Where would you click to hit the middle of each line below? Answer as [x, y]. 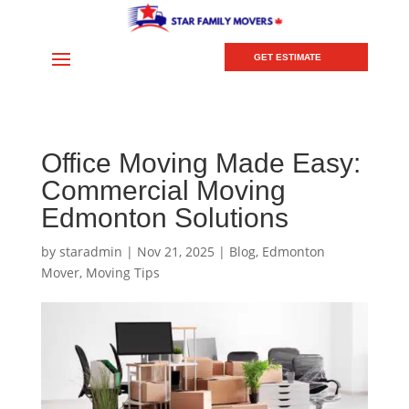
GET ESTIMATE [288, 58]
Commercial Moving [163, 191]
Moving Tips [122, 273]
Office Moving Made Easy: [200, 163]
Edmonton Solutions [164, 218]
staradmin [90, 252]
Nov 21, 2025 [175, 252]
